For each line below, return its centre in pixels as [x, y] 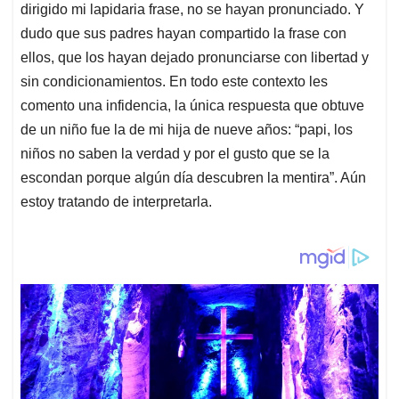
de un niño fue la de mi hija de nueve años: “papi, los [187, 130]
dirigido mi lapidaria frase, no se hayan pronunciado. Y [192, 10]
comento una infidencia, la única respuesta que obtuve [192, 106]
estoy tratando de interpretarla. [116, 202]
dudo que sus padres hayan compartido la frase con [183, 34]
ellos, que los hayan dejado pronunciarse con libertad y [195, 58]
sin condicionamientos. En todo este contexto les [174, 82]
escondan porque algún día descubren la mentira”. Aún [193, 178]
